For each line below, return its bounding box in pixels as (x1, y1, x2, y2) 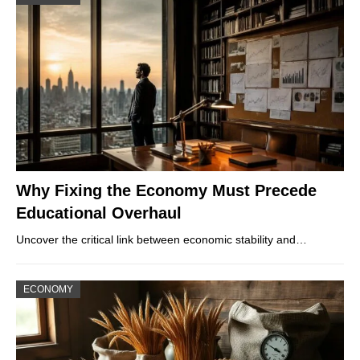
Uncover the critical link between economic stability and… (16, 233, 307, 247)
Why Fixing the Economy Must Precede (16, 182, 317, 200)
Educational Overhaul (16, 204, 182, 223)
